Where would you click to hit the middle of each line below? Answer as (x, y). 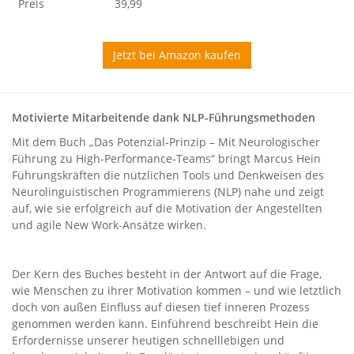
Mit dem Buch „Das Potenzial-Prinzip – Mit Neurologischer (166, 142)
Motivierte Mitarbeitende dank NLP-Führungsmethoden (164, 117)
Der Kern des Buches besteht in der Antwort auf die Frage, (167, 274)
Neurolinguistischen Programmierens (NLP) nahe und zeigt (168, 192)
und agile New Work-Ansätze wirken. (109, 225)
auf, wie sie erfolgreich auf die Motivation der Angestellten (167, 208)
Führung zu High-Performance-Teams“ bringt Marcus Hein (166, 158)
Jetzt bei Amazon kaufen (177, 55)
